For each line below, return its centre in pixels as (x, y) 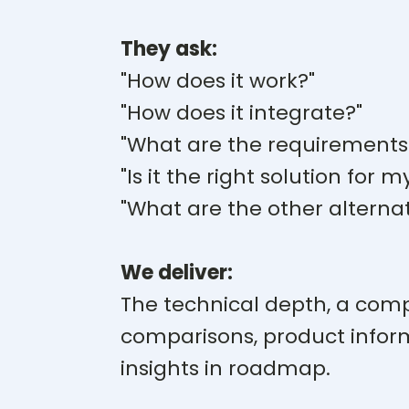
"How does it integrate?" (241, 113)
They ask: (169, 49)
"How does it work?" (218, 81)
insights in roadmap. (228, 368)
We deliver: (177, 273)
